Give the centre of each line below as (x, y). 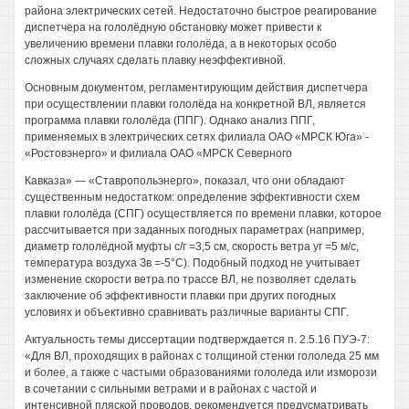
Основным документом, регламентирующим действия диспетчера (196, 88)
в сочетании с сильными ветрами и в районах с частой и (171, 389)
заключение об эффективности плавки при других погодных (180, 296)
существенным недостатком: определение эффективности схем (192, 197)
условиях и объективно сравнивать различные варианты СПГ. (187, 312)
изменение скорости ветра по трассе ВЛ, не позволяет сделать (190, 279)
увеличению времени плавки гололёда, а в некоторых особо (181, 44)
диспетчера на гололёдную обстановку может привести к (173, 27)
